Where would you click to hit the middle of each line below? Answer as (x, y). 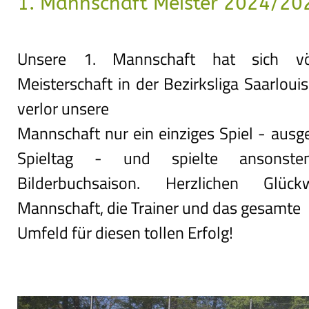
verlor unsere (63, 108)
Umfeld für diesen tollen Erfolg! (125, 232)
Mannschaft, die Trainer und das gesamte (159, 207)
